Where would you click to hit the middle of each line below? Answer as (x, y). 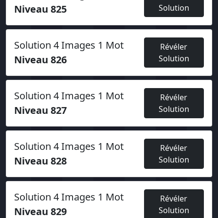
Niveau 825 (40, 9)
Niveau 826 (40, 60)
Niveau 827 (40, 110)
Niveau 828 (40, 161)
